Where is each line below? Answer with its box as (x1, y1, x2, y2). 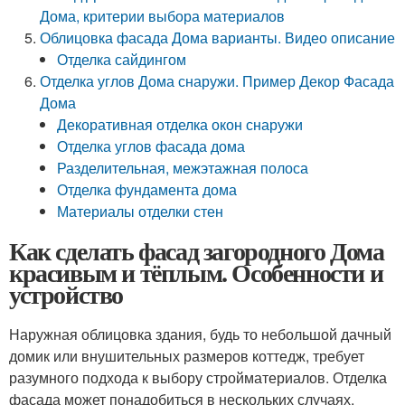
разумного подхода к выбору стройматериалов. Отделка (9, 367, 387, 388)
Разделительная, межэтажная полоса (57, 157, 309, 178)
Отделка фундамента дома (57, 179, 238, 200)
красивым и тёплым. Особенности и (9, 254, 383, 291)
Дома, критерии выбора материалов (40, 5, 286, 26)
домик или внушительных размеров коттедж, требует (9, 345, 364, 366)
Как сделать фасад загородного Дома (9, 232, 384, 269)
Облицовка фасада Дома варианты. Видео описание (40, 27, 396, 48)
